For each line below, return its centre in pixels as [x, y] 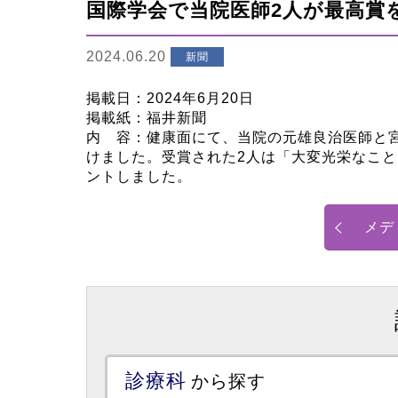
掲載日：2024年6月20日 [170, 98]
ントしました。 [139, 176]
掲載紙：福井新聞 [147, 118]
